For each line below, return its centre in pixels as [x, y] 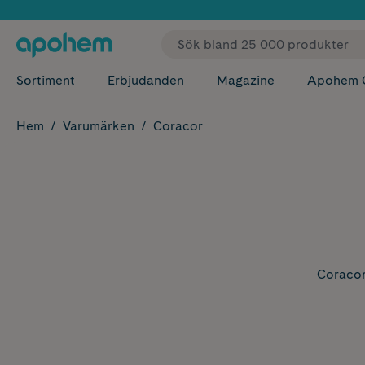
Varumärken [99, 126]
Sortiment [46, 80]
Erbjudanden [146, 80]
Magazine [246, 80]
